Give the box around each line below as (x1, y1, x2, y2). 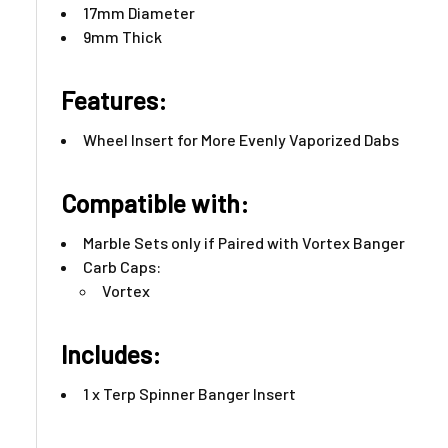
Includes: (61, 339, 171, 370)
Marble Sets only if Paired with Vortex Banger (83, 233, 405, 253)
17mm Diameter (83, 3, 195, 23)
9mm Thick (83, 27, 162, 47)
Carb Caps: (83, 257, 161, 277)
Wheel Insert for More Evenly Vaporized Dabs (83, 130, 399, 150)
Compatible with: (61, 188, 254, 219)
